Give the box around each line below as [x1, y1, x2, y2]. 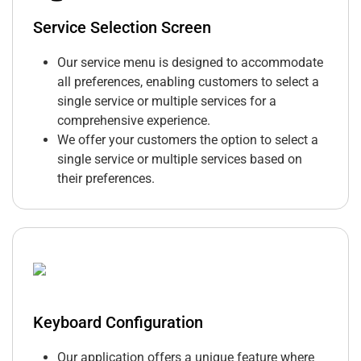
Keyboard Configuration [33, 313, 203, 333]
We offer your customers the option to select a [57, 132, 318, 148]
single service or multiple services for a [57, 93, 276, 110]
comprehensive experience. [57, 113, 210, 129]
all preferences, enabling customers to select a [57, 74, 319, 90]
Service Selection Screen [33, 18, 211, 38]
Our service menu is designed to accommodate [57, 55, 323, 71]
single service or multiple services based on [57, 151, 302, 168]
